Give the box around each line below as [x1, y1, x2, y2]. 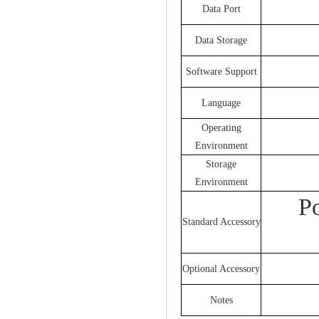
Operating [201, 122, 241, 133]
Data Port [202, 3, 241, 14]
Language [202, 97, 241, 108]
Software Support [185, 66, 257, 77]
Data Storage [195, 34, 247, 46]
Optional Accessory [182, 263, 260, 274]
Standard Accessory [182, 216, 261, 227]
